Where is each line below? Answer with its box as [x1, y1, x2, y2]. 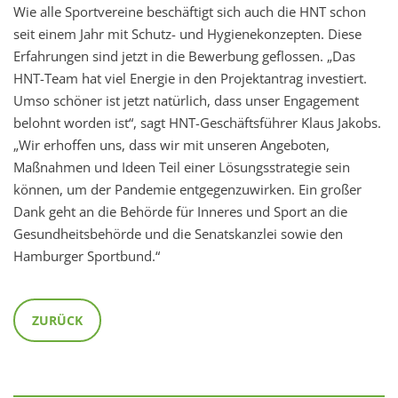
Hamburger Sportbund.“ [13, 247, 160, 266]
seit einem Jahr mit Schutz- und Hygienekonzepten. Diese [13, 25, 362, 44]
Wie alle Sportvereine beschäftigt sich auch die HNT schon [13, 3, 366, 21]
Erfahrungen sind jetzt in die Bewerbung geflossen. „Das [13, 47, 355, 66]
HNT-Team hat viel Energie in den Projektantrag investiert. [13, 69, 367, 88]
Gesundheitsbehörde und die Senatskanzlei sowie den [13, 225, 343, 243]
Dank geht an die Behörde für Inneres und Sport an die [13, 203, 347, 221]
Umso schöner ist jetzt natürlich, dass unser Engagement [13, 92, 359, 110]
